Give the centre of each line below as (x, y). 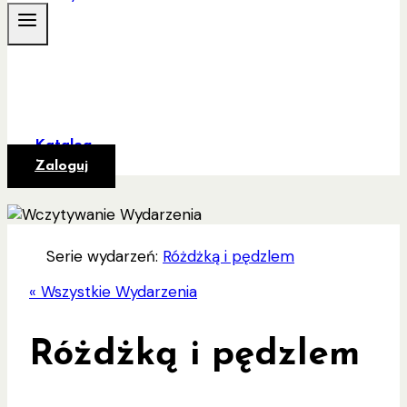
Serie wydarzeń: (104, 256)
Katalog (63, 145)
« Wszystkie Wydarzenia (113, 291)
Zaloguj (61, 166)
